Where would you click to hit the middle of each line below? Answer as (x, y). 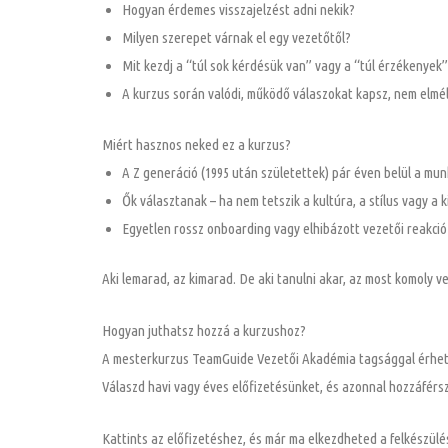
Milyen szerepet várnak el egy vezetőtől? (236, 38)
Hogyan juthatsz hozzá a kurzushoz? (204, 331)
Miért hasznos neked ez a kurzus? (196, 144)
